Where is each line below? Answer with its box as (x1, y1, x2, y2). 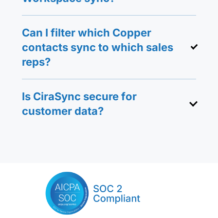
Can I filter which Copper (21, 26, 151, 39)
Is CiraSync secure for (21, 90, 137, 103)
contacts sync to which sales (21, 40, 173, 54)
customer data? (21, 104, 104, 117)
